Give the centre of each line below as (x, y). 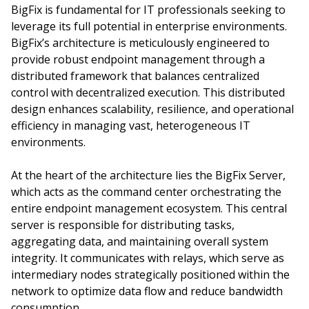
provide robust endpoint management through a (138, 59)
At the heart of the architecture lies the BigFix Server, (148, 175)
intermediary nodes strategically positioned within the (150, 275)
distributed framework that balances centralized (135, 76)
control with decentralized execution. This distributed (148, 92)
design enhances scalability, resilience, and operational (152, 109)
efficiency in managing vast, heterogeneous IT (131, 126)
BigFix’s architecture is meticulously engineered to (140, 43)
